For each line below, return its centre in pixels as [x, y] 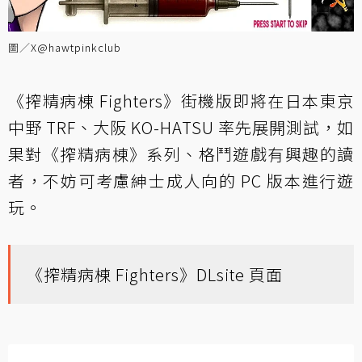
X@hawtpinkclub [76, 47]
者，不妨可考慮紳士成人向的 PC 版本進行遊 [181, 180]
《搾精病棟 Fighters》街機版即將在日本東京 [181, 100]
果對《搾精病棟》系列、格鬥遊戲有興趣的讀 [181, 154]
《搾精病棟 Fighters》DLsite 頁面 [155, 274]
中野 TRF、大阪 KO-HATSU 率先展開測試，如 [181, 127]
